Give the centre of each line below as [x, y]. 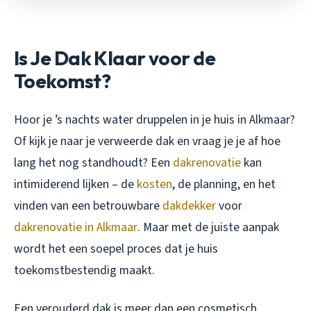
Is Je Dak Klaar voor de [115, 58]
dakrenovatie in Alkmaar [76, 228]
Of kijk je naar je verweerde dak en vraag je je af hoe [147, 142]
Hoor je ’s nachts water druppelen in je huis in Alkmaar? [154, 120]
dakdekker [189, 206]
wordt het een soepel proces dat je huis [116, 249]
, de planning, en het [224, 185]
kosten [154, 185]
